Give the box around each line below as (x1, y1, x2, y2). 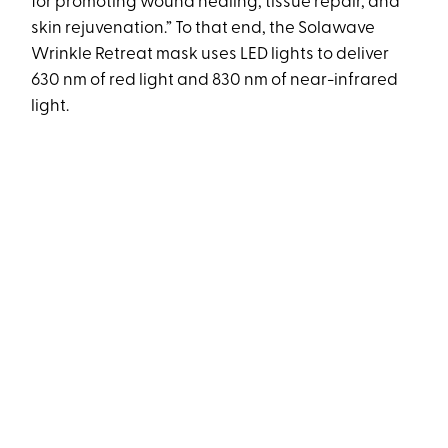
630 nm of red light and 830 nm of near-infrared (31, 71, 399, 89)
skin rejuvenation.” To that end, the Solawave (31, 19, 376, 37)
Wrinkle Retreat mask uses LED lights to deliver (31, 45, 390, 63)
